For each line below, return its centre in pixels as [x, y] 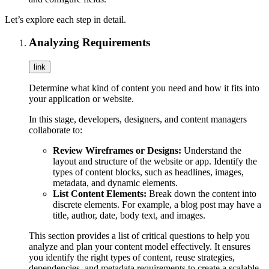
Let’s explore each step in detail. [65, 19]
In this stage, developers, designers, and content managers [138, 119]
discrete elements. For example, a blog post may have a [157, 205]
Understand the [211, 151]
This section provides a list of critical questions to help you [139, 236]
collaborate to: [56, 130]
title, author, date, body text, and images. [129, 216]
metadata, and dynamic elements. [115, 183]
